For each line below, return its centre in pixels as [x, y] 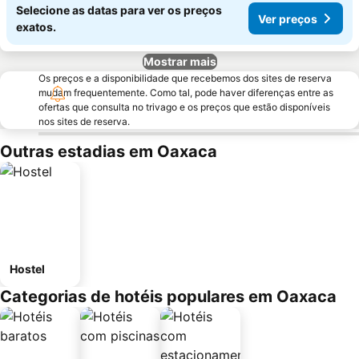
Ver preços [288, 18]
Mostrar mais [179, 61]
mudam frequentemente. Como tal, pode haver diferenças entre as [186, 93]
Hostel [27, 269]
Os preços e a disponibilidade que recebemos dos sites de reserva [185, 78]
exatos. [36, 27]
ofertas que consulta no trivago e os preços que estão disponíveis [184, 107]
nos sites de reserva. [84, 121]
